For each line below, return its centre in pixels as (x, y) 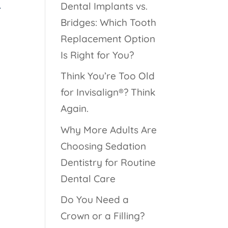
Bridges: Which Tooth (109, 22)
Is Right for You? (97, 55)
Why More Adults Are (109, 130)
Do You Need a (95, 200)
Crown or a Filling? (103, 216)
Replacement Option (108, 38)
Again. (75, 109)
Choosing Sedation (104, 146)
